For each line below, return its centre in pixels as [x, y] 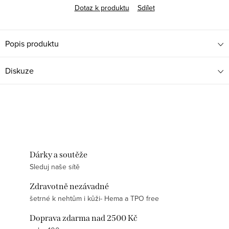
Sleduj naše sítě [55, 167]
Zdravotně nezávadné [69, 187]
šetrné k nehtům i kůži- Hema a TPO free [94, 199]
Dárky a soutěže [59, 155]
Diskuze [19, 71]
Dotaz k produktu [102, 8]
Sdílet [146, 8]
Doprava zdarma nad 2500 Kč [84, 218]
